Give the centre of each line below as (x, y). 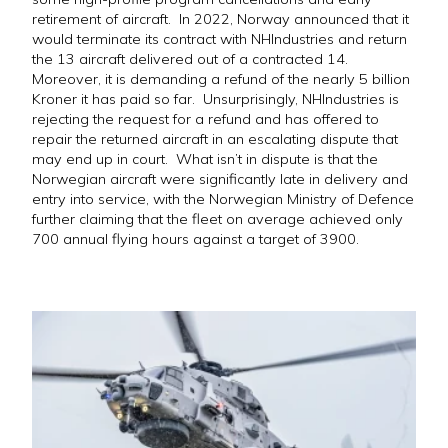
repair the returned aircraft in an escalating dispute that (215, 139)
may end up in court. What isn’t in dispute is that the (205, 159)
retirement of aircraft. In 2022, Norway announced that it (220, 19)
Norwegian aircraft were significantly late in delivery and (220, 179)
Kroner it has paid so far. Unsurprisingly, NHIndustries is (215, 99)
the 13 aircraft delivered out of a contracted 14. (192, 59)
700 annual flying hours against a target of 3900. (195, 239)
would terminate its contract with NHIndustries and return (219, 39)
